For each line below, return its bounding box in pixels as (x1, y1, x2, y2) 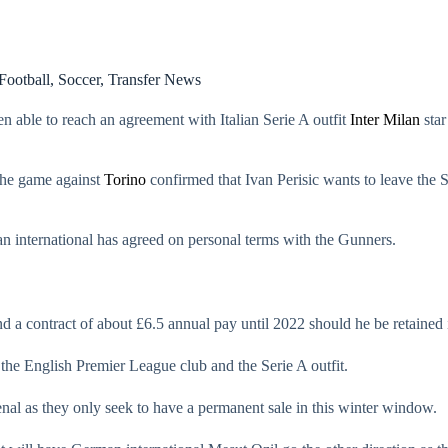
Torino (104, 171, 146, 188)
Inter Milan (350, 111, 420, 128)
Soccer (57, 70, 100, 88)
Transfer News (107, 70, 201, 88)
